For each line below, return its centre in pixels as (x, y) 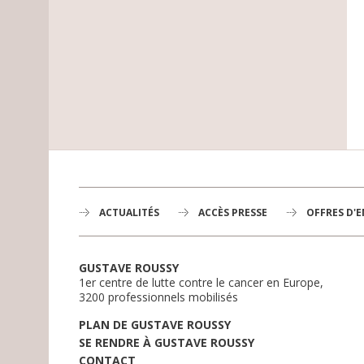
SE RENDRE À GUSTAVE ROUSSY (166, 342)
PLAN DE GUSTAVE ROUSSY (154, 324)
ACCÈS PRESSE (232, 212)
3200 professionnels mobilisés (158, 297)
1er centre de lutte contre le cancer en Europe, (201, 282)
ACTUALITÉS (129, 212)
